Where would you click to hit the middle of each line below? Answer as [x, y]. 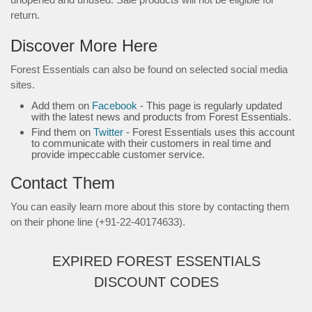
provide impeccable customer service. [118, 154]
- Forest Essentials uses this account [209, 132]
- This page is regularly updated [210, 106]
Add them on [62, 106]
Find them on [62, 132]
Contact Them [63, 183]
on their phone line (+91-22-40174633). [98, 222]
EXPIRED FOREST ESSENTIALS [156, 261]
